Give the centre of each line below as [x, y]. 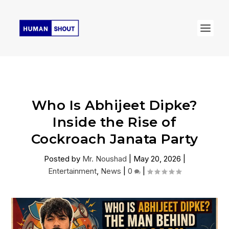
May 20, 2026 [157, 159]
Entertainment [72, 171]
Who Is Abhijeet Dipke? [114, 105]
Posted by [63, 159]
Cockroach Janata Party [114, 139]
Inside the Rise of [114, 122]
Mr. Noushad [104, 159]
